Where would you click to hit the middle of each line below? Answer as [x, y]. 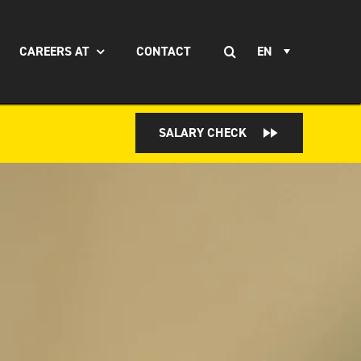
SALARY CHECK [203, 133]
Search [233, 44]
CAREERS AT [55, 51]
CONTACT [164, 51]
